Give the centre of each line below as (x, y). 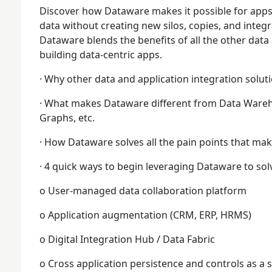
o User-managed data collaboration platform (143, 190)
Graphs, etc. (67, 117)
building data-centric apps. (101, 54)
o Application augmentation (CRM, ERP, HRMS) (145, 215)
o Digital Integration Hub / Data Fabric (127, 239)
